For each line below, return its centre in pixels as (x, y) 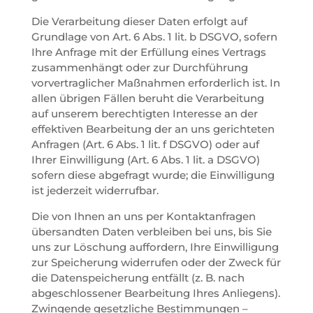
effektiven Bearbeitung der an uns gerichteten (153, 129)
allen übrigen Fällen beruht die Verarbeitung (147, 98)
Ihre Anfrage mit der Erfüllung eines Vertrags (148, 52)
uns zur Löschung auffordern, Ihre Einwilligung (155, 247)
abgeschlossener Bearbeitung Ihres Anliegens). (155, 293)
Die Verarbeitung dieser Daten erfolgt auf (139, 21)
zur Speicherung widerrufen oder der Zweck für (156, 262)
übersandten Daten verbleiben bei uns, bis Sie (151, 231)
